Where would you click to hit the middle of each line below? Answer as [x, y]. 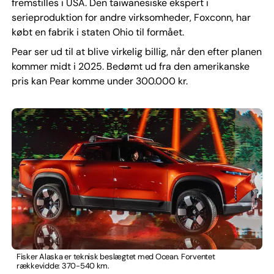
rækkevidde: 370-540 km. [63, 266]
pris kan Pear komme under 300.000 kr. [99, 81]
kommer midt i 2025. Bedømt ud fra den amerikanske [130, 66]
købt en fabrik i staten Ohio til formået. [98, 32]
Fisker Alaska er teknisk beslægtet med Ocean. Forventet [116, 257]
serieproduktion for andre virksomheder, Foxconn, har [131, 17]
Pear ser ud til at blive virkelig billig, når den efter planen [136, 51]
